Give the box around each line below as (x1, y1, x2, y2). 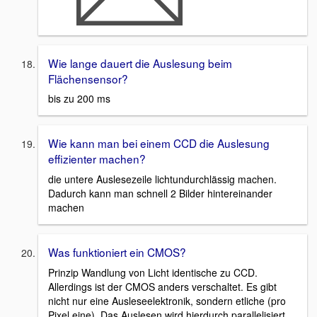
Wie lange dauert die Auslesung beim (48, 54, 232, 71)
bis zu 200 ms (48, 91, 110, 106)
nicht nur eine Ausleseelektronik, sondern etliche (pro (48, 293, 286, 308)
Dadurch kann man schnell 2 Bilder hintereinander (48, 186, 272, 201)
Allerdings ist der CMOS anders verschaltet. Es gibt (48, 279, 277, 294)
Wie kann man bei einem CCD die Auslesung (48, 135, 270, 151)
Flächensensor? (48, 70, 128, 86)
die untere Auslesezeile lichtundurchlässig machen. (48, 172, 277, 187)
